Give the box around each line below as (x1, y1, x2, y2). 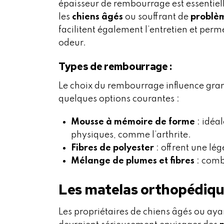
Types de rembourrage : (58, 60, 172, 73)
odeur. (58, 38, 86, 48)
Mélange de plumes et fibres (71, 156, 194, 166)
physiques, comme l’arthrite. (71, 130, 191, 140)
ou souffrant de (123, 12, 190, 22)
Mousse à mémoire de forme (71, 117, 195, 127)
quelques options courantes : (58, 94, 179, 104)
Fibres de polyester (71, 143, 154, 153)
